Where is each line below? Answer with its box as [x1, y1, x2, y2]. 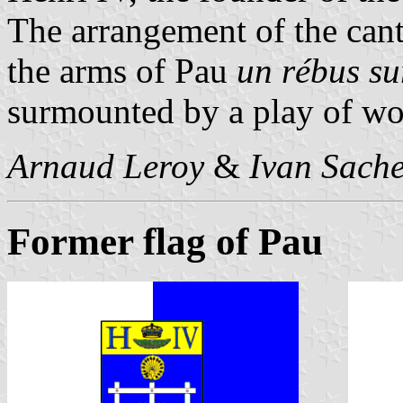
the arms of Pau [7, 50, 237, 90]
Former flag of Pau [7, 220, 323, 264]
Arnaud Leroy [7, 146, 204, 185]
